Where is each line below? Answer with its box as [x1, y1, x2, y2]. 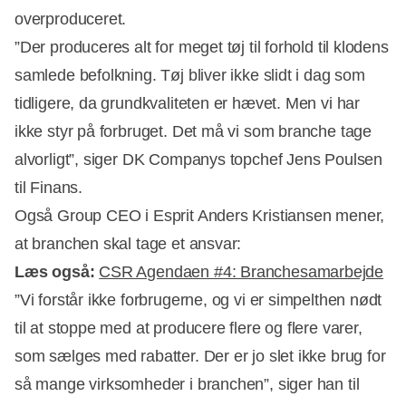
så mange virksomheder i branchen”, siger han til [14, 374, 360, 393]
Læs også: [14, 262, 95, 281]
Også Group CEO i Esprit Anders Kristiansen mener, [14, 206, 385, 225]
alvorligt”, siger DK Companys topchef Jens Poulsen [14, 150, 383, 169]
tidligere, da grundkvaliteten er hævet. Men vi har [14, 93, 361, 112]
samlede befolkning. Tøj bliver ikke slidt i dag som [14, 65, 365, 84]
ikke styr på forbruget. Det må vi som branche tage [14, 121, 372, 140]
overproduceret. [14, 9, 127, 28]
